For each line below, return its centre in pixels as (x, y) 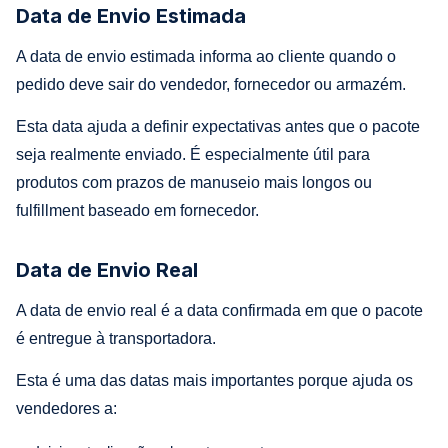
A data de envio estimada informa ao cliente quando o (206, 56)
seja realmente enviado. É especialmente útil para (193, 154)
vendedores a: (66, 408)
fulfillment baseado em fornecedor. (137, 210)
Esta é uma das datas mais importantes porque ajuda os (214, 380)
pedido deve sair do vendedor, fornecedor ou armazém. (211, 84)
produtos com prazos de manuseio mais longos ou (194, 182)
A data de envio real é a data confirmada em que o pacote (219, 310)
